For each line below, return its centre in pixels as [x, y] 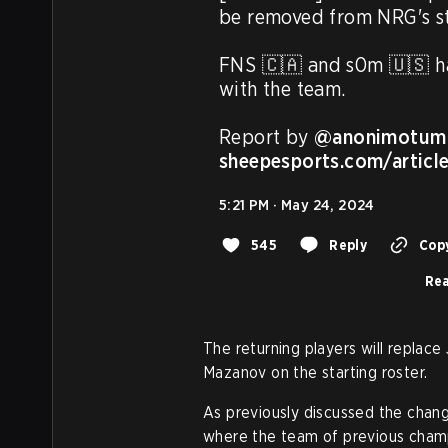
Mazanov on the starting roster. [315, 372]
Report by [266, 137]
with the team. [282, 89]
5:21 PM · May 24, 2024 [297, 205]
